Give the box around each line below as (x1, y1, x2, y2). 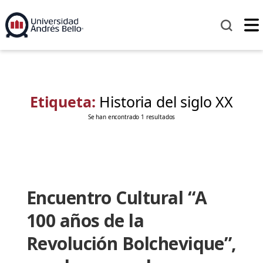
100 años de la (26, 208, 144, 233)
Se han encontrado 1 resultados (87, 113, 176, 122)
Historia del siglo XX (99, 92, 234, 112)
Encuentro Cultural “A (26, 186, 207, 210)
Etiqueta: (29, 92, 100, 112)
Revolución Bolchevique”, (26, 231, 237, 256)
